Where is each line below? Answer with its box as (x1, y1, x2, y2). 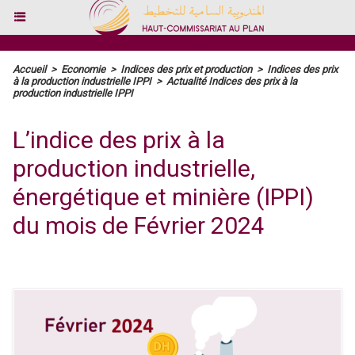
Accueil (13, 63, 46, 75)
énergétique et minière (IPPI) (13, 183, 314, 211)
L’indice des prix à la (13, 126, 225, 154)
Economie (61, 63, 105, 75)
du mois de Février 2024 (13, 212, 265, 239)
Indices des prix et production (120, 63, 252, 75)
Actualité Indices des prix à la (166, 75, 297, 87)
